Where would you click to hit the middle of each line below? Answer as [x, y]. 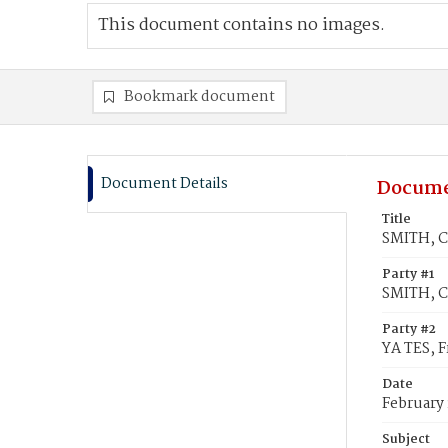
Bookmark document [199, 97]
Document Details [164, 184]
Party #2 [409, 329]
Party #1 [408, 274]
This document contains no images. [241, 25]
